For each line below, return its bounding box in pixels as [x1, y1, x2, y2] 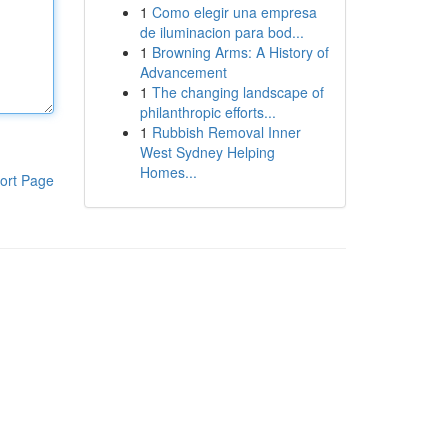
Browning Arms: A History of [151, 42, 329, 62]
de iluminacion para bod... [139, 22, 304, 42]
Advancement [139, 62, 227, 82]
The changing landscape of [151, 82, 324, 102]
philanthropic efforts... [139, 102, 276, 122]
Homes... [139, 162, 197, 182]
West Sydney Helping [139, 142, 275, 162]
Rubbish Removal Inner [151, 122, 301, 142]
